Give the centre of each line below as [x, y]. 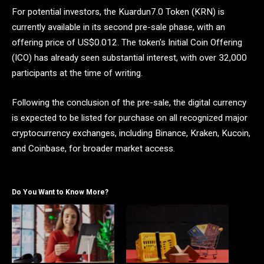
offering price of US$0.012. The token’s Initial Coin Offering [127, 42]
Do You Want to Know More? [60, 192]
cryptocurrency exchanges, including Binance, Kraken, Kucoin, [131, 133]
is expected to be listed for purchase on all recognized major [130, 118]
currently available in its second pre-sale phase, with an [118, 27]
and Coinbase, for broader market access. [93, 148]
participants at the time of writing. [77, 73]
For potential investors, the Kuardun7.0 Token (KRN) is [118, 11]
